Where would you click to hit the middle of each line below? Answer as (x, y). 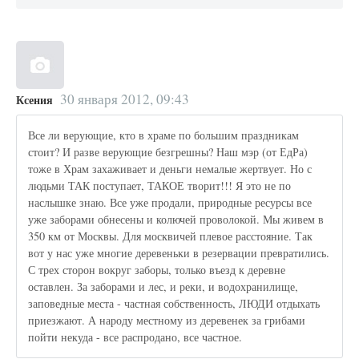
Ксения (34, 99)
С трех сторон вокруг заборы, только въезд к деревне (157, 270)
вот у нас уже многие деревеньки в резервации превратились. (179, 253)
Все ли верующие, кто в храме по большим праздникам (164, 135)
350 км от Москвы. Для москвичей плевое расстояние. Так (171, 236)
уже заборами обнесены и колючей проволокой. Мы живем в (176, 220)
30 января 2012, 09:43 (124, 99)
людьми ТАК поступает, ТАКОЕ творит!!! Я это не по (160, 186)
